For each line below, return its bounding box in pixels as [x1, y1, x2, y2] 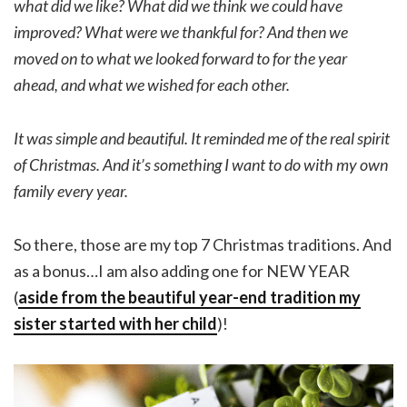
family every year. [14, 181, 128, 202]
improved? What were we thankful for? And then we [14, 22, 348, 43]
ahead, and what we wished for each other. [14, 74, 290, 95]
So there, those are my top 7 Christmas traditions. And [14, 234, 392, 255]
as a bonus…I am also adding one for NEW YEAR [14, 261, 350, 282]
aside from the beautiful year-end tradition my [18, 287, 361, 308]
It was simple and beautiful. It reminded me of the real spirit [14, 128, 390, 149]
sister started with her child [14, 313, 217, 334]
